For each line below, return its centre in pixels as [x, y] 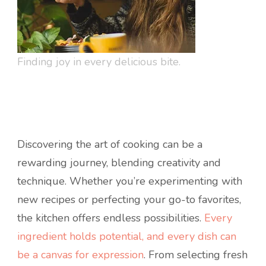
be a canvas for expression [80, 255]
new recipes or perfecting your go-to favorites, [129, 200]
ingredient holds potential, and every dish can [127, 237]
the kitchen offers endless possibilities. [111, 218]
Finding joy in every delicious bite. [99, 62]
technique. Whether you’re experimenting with [130, 181]
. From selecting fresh [196, 255]
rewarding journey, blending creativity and [119, 163]
